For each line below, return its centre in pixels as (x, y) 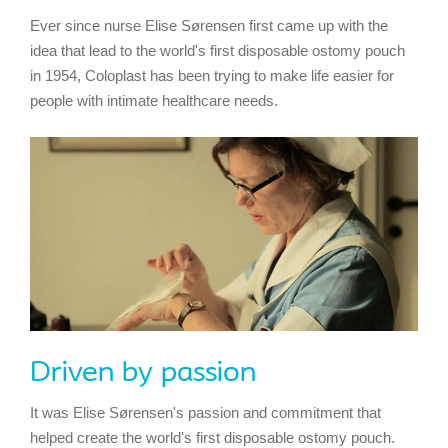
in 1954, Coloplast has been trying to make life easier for (212, 75)
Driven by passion (143, 373)
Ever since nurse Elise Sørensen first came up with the (209, 25)
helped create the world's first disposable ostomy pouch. (212, 437)
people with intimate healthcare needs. (154, 100)
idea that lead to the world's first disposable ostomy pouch (217, 50)
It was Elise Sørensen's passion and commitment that (205, 412)
